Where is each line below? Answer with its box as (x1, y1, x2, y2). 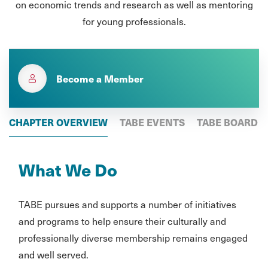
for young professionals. (82, 14, 186, 28)
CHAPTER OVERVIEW (9, 115, 108, 129)
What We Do (19, 157, 117, 182)
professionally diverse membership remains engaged (19, 230, 248, 245)
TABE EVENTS (120, 115, 185, 129)
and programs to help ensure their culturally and (19, 214, 226, 228)
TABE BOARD (197, 115, 258, 129)
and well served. (19, 247, 89, 261)
